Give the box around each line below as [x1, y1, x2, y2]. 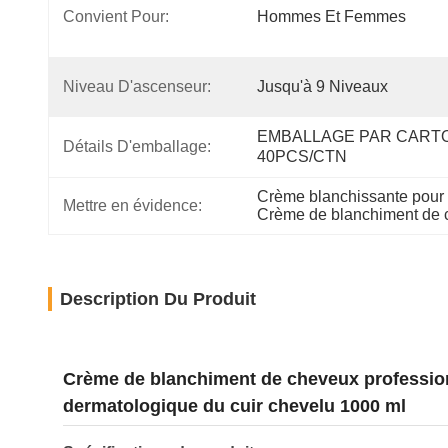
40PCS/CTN [257, 148, 347, 165]
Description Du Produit [60, 289, 256, 309]
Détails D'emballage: [63, 138, 211, 155]
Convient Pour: [63, 8, 169, 25]
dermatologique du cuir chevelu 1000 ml [63, 396, 406, 416]
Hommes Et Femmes [257, 8, 406, 25]
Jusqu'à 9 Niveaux [257, 78, 388, 95]
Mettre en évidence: [63, 197, 202, 214]
